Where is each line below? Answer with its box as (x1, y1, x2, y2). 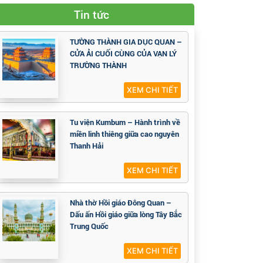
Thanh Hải (70, 140, 103, 151)
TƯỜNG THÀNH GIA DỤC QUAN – (70, 36, 182, 47)
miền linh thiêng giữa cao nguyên (70, 129, 179, 140)
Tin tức (74, 6, 109, 22)
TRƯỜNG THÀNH (70, 59, 127, 70)
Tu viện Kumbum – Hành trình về (70, 117, 180, 128)
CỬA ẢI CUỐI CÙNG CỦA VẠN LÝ (70, 48, 177, 59)
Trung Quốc (70, 221, 109, 232)
